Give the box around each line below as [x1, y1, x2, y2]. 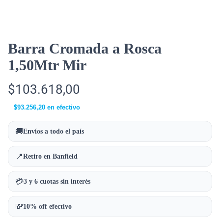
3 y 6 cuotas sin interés [24, 178, 90, 185]
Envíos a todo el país [23, 128, 84, 135]
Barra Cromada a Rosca [8, 40, 162, 56]
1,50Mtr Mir [8, 57, 86, 73]
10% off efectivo [23, 203, 72, 210]
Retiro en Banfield [23, 153, 78, 160]
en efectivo [45, 104, 80, 111]
